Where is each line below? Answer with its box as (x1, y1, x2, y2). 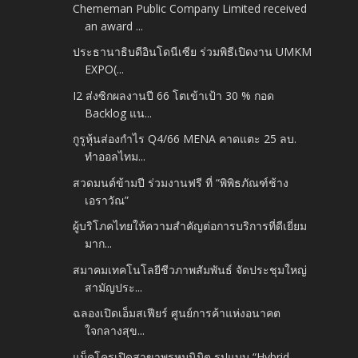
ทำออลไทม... (85, 149, 146, 165)
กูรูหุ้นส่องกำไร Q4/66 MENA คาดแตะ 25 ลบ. (73, 131, 297, 147)
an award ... (85, 18, 144, 34)
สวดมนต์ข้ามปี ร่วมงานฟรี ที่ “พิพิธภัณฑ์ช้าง (73, 174, 289, 190)
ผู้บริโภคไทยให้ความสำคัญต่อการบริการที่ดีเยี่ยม (73, 218, 308, 234)
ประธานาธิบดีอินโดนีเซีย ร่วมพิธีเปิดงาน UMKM (73, 44, 312, 60)
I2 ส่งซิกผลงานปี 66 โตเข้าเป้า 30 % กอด (73, 87, 275, 103)
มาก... (85, 236, 113, 252)
